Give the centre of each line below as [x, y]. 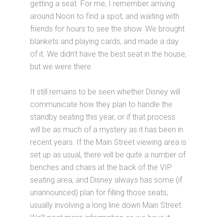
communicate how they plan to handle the [101, 104]
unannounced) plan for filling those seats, [99, 192]
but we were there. [62, 66]
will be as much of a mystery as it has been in [107, 129]
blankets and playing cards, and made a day [105, 41]
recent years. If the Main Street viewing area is [108, 142]
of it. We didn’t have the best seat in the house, [108, 54]
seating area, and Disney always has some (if [106, 180]
